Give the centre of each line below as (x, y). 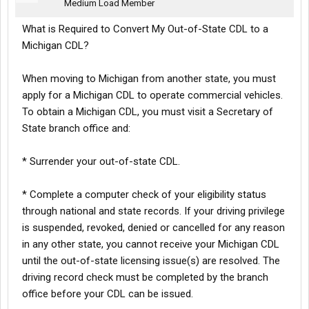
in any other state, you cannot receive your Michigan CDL (151, 245)
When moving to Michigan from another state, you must (149, 79)
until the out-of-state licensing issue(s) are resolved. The (151, 261)
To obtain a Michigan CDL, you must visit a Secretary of (148, 112)
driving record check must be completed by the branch (145, 278)
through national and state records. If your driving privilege (153, 211)
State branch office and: (76, 129)
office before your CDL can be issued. (108, 294)
